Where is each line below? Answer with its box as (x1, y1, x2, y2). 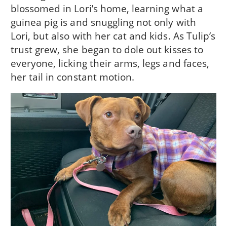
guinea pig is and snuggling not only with (10, 15, 196, 29)
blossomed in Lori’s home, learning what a (10, 1, 203, 15)
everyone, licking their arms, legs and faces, (10, 56, 209, 70)
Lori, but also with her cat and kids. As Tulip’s (10, 28, 216, 43)
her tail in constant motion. (10, 69, 135, 84)
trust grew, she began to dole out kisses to (10, 42, 203, 56)
